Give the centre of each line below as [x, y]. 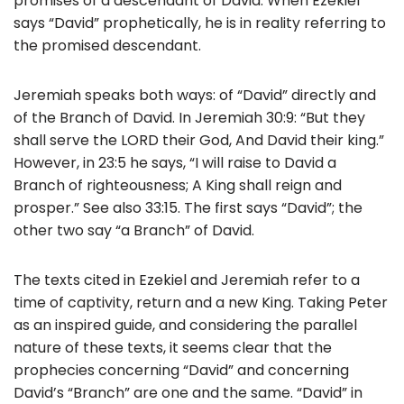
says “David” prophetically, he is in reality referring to [200, 23]
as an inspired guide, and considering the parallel [185, 325]
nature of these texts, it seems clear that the [173, 347]
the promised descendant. [107, 45]
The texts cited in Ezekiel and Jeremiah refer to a [187, 280]
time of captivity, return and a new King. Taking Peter [201, 302]
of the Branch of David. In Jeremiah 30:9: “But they [189, 117]
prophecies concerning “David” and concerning [181, 370]
